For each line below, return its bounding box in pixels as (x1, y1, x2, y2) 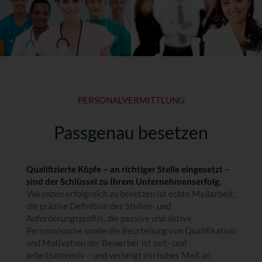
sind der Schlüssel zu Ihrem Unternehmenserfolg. (26, 175, 221, 187)
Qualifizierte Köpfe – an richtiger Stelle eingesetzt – (26, 163, 230, 174)
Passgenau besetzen (54, 121, 208, 143)
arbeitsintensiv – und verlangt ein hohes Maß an (26, 249, 211, 260)
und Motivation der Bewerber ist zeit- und (26, 237, 187, 248)
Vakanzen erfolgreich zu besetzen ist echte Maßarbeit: (26, 188, 236, 199)
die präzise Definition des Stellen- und (26, 200, 171, 211)
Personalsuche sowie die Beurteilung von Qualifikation (26, 225, 236, 236)
